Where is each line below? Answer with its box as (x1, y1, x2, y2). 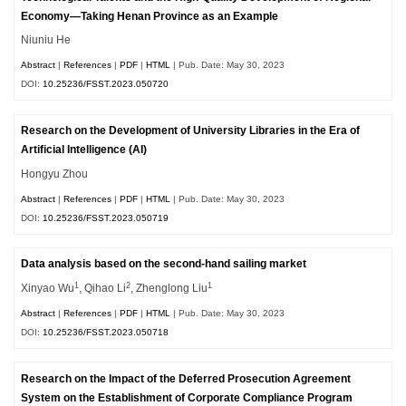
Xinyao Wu (21, 283, 75, 295)
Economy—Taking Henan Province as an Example (21, 10, 279, 22)
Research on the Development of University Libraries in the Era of (21, 125, 361, 136)
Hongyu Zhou (21, 168, 89, 179)
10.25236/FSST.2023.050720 (43, 79, 169, 90)
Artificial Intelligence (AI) (21, 144, 148, 155)
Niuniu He (21, 34, 72, 46)
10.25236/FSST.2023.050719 (43, 212, 169, 223)
